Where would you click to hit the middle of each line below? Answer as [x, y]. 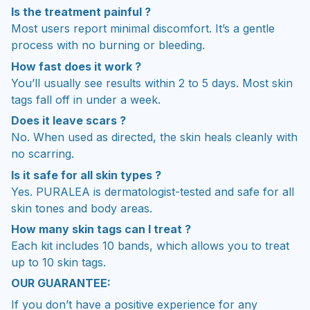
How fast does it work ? [76, 66]
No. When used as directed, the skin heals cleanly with [154, 137]
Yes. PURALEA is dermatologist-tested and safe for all [153, 191]
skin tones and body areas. [82, 208]
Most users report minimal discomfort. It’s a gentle [143, 29]
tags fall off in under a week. [86, 99]
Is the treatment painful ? [81, 12]
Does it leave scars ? [69, 121]
